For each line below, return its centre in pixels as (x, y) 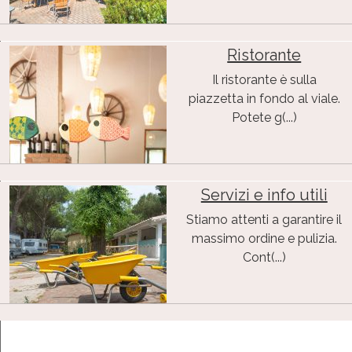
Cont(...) (264, 257)
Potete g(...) (264, 117)
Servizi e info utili (264, 194)
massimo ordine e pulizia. (264, 238)
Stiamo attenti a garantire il (264, 219)
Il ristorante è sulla (264, 79)
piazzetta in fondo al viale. (264, 98)
